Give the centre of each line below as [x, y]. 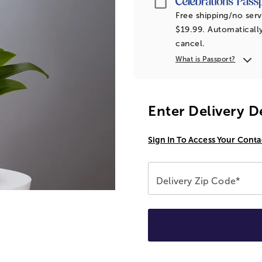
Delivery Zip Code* [198, 181]
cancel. [190, 43]
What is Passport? [206, 59]
